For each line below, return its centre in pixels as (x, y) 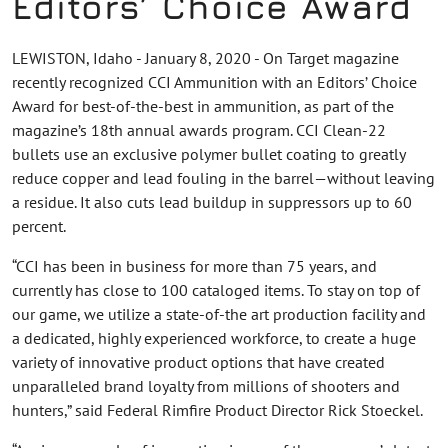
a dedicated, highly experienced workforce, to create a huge (214, 337)
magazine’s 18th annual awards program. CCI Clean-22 (199, 129)
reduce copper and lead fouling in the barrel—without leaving (223, 177)
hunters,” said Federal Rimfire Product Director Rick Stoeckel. (217, 409)
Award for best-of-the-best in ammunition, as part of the (203, 105)
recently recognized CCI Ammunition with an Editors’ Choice (214, 81)
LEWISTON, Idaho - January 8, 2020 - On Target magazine (205, 57)
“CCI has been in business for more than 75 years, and (194, 265)
